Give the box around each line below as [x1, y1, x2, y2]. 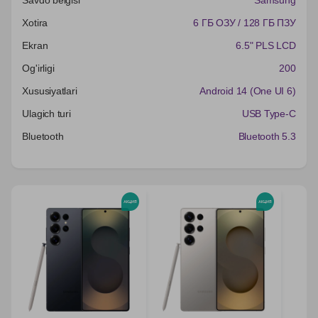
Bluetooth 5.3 [238, 130, 296, 142]
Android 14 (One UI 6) [199, 84, 296, 97]
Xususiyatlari [22, 84, 77, 97]
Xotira [22, 16, 48, 28]
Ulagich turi [22, 107, 71, 119]
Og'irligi [22, 62, 55, 74]
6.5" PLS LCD [236, 39, 296, 51]
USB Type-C [241, 107, 296, 119]
